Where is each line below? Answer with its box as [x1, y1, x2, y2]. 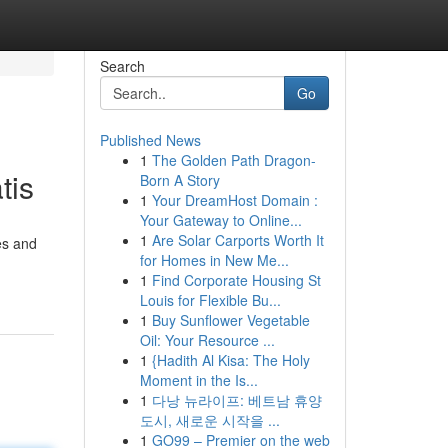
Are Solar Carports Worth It [151, 230, 324, 250]
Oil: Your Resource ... [139, 330, 275, 350]
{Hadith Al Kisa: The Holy [151, 350, 310, 370]
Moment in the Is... [139, 370, 258, 390]
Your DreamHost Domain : [151, 190, 318, 210]
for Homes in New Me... [139, 250, 289, 270]
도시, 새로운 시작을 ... [139, 410, 280, 430]
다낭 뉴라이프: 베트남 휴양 [151, 390, 322, 410]
